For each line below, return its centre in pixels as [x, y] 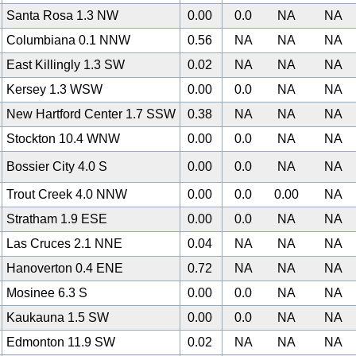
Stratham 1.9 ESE [57, 219]
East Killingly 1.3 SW [66, 65]
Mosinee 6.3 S [47, 293]
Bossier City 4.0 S [57, 166]
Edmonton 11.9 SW [61, 342]
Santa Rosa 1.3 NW [62, 15]
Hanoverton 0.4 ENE [65, 268]
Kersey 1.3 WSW [54, 89]
